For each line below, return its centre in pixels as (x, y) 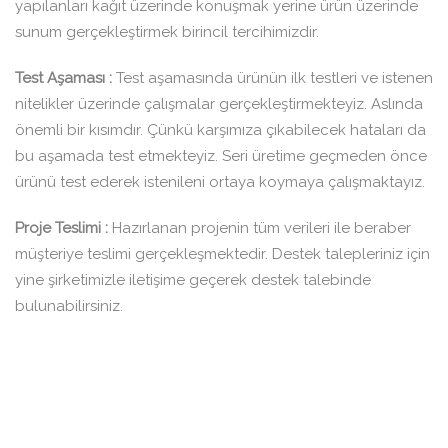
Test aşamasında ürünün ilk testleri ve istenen (274, 78)
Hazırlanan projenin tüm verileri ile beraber (259, 228)
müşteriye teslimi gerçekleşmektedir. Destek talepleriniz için (222, 254)
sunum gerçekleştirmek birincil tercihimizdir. (167, 32)
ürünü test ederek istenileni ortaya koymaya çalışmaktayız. (220, 182)
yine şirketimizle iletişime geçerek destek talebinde (193, 280)
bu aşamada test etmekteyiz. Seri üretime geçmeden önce (221, 156)
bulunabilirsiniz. (69, 306)
